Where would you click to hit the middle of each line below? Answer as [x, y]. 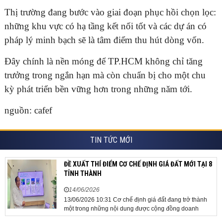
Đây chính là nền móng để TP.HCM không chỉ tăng [104, 61]
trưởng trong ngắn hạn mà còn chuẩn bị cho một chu [105, 75]
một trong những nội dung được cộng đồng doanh [131, 208]
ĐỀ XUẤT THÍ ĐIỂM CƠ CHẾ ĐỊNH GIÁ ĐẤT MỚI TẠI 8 [138, 164]
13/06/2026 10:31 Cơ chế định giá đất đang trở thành [136, 199]
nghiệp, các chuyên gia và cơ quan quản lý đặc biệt [133, 217]
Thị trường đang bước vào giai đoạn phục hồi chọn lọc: [110, 12]
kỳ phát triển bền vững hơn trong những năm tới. [98, 89]
